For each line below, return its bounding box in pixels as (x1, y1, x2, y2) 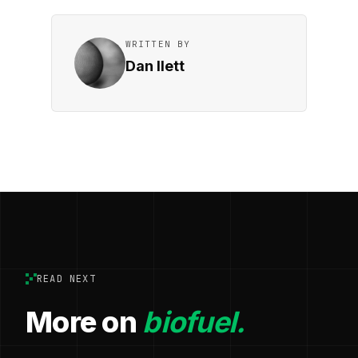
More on (26, 304, 143, 340)
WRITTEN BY (125, 38, 190, 50)
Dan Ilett (125, 58, 185, 75)
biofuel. (142, 304, 245, 340)
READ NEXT (37, 272, 96, 286)
